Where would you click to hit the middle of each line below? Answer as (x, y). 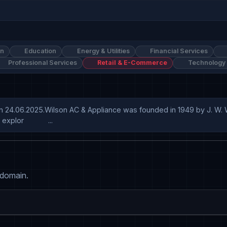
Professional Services (42, 63)
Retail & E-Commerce (132, 63)
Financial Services (178, 51)
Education (40, 51)
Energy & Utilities (102, 51)
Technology (206, 63)
